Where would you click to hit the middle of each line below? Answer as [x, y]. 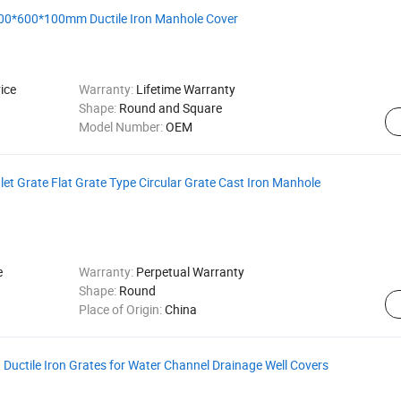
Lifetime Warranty [185, 89]
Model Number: [122, 127]
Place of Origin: [121, 309]
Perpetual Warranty [190, 272]
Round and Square [170, 108]
